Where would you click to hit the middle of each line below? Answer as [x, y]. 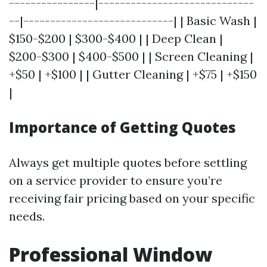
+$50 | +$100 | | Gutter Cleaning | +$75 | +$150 [133, 74]
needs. [27, 216]
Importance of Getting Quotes [122, 127]
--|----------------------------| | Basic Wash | [133, 21]
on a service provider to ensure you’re [116, 180]
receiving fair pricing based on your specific [132, 198]
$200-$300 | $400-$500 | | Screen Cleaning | [131, 56]
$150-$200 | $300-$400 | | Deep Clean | [116, 38]
